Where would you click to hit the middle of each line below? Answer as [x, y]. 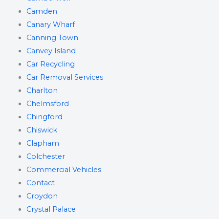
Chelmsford [47, 104]
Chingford [44, 117]
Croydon [42, 196]
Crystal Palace [51, 209]
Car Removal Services [65, 77]
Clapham [43, 143]
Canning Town [52, 38]
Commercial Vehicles [64, 170]
